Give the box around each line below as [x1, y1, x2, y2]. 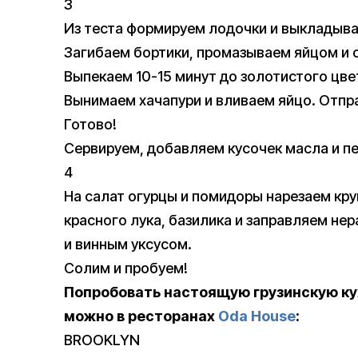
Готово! [64, 116, 117, 133]
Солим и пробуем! [64, 260, 188, 277]
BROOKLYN [64, 332, 140, 349]
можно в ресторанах [64, 308, 218, 325]
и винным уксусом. [64, 236, 192, 253]
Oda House [218, 308, 296, 325]
